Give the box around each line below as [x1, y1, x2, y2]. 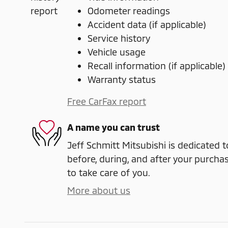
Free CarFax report [67, 95, 146, 107]
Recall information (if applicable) [88, 60, 225, 71]
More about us [67, 184, 130, 196]
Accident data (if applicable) [88, 18, 206, 30]
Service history [88, 32, 150, 44]
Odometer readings [88, 5, 170, 16]
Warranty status [88, 73, 156, 85]
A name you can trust [67, 122, 160, 133]
